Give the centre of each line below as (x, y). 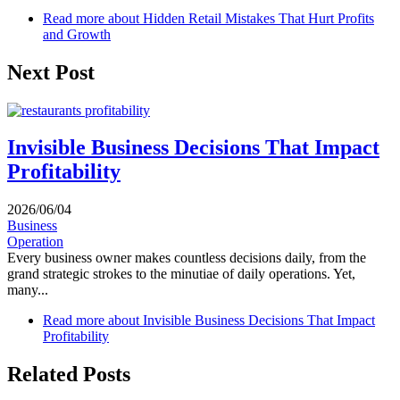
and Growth (77, 34)
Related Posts (69, 375)
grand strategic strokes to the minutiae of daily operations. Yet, (181, 274)
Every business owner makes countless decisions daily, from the (187, 258)
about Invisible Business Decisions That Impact (240, 321)
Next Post (51, 72)
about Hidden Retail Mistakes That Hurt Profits (239, 18)
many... (28, 290)
